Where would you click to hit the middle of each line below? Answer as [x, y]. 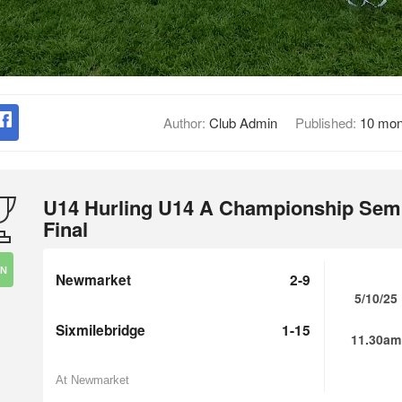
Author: [186, 122]
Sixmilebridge [100, 330]
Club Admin [243, 122]
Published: [327, 122]
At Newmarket [92, 380]
